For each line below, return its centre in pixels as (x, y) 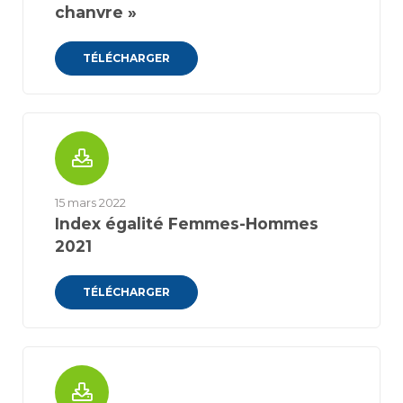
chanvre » (96, 12)
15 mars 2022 (90, 203)
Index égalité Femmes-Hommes (187, 224)
